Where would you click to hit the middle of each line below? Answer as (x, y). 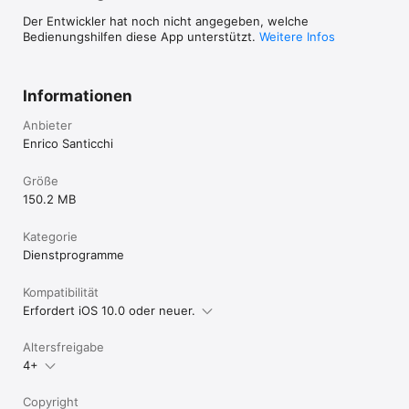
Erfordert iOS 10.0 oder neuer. (109, 310)
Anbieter (47, 125)
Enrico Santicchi (68, 143)
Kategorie (50, 236)
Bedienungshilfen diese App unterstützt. (141, 36)
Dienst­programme (73, 254)
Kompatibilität (61, 292)
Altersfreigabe (63, 346)
